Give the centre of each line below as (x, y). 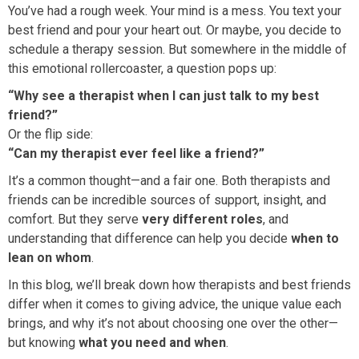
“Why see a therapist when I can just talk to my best (163, 96)
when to (315, 239)
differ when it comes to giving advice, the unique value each (175, 305)
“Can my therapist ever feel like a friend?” (136, 154)
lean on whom (50, 258)
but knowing (43, 343)
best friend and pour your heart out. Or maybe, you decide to (175, 30)
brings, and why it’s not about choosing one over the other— (173, 324)
